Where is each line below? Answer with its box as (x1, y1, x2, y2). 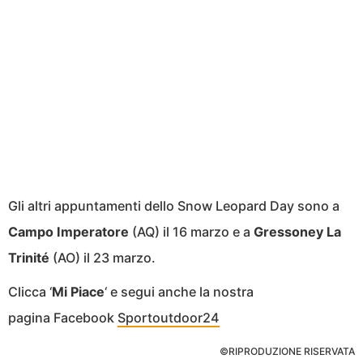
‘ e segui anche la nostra (105, 284, 254, 301)
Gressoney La (254, 224, 341, 241)
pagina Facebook (8, 310, 117, 327)
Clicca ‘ (8, 284, 52, 301)
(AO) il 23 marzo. (49, 250, 156, 267)
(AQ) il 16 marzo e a (132, 224, 254, 241)
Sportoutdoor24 (117, 310, 220, 327)
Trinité (8, 250, 49, 267)
